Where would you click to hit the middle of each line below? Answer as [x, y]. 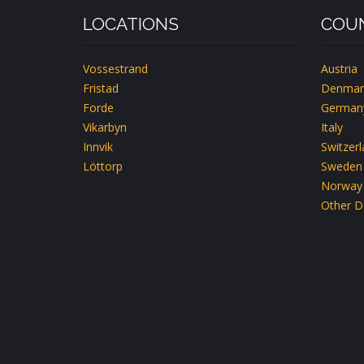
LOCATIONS [131, 24]
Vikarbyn [105, 127]
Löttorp [103, 166]
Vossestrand [115, 69]
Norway [341, 186]
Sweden [341, 166]
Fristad [101, 88]
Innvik [98, 147]
